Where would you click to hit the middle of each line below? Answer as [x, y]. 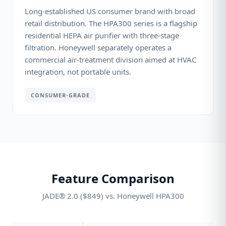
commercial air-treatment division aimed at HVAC [110, 60]
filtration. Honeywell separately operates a [98, 47]
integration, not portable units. [78, 72]
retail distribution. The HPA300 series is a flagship [111, 23]
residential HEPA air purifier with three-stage [102, 35]
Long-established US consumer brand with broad [110, 11]
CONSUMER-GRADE [60, 95]
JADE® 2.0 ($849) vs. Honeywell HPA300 [113, 196]
